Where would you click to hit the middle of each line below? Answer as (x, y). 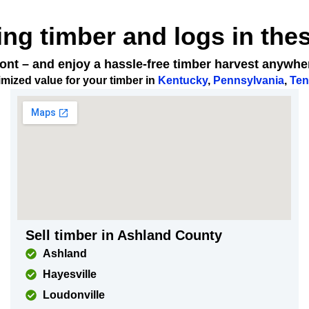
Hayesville (70, 274)
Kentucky (183, 80)
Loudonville (74, 295)
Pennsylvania (249, 80)
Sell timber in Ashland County (124, 235)
